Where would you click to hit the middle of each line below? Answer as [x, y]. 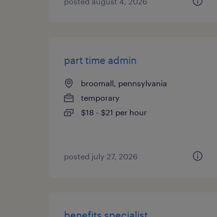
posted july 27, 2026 [101, 156]
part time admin [100, 60]
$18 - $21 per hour [114, 112]
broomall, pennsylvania [124, 83]
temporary [100, 98]
